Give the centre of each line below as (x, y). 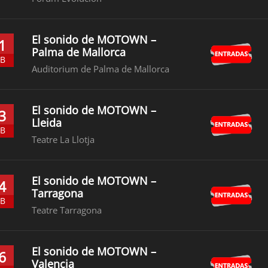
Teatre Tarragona (67, 210)
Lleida (47, 123)
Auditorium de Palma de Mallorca (101, 69)
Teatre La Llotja (63, 139)
